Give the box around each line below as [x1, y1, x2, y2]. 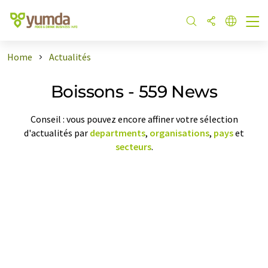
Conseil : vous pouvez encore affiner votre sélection [30, 112, 238, 125]
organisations [150, 126, 209, 139]
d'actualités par [24, 126, 90, 139]
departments [90, 126, 145, 139]
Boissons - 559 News [50, 81, 218, 102]
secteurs [115, 140, 151, 153]
